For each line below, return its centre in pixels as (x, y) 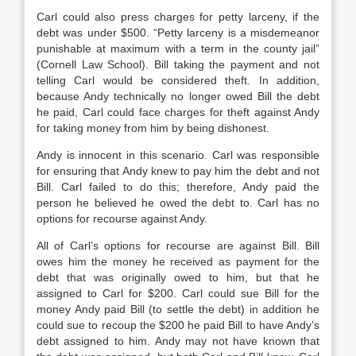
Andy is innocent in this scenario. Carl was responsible (178, 155)
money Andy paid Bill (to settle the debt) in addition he (178, 309)
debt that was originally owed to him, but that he (178, 277)
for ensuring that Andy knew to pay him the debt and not (178, 171)
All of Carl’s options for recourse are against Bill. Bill (178, 246)
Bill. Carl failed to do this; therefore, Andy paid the (178, 187)
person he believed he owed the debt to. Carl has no (178, 203)
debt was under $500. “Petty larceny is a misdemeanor (178, 33)
